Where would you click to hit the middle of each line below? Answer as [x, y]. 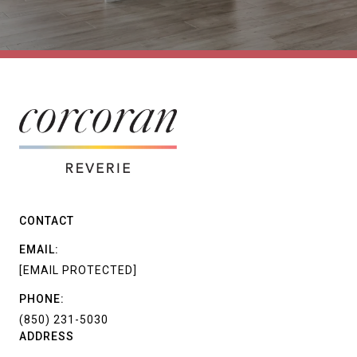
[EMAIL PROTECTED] [78, 270]
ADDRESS [47, 336]
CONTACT [47, 220]
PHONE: [42, 298]
